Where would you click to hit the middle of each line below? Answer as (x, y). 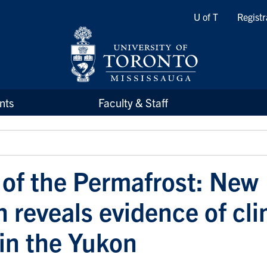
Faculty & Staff (133, 103)
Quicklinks (208, 15)
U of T (206, 17)
